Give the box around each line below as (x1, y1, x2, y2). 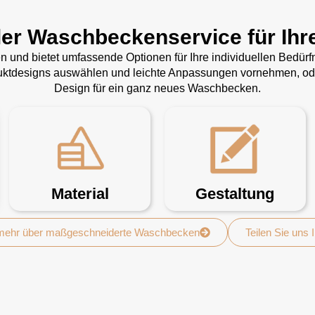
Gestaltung (195, 185, 275, 202)
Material (51, 185, 109, 202)
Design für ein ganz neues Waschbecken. (54, 82, 261, 94)
